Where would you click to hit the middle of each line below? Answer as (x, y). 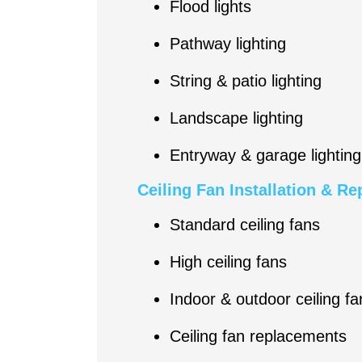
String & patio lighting (245, 80)
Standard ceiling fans (244, 224)
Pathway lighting (227, 43)
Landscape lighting (236, 118)
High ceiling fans (228, 261)
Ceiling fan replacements (258, 336)
